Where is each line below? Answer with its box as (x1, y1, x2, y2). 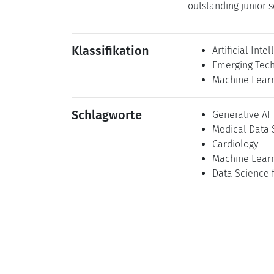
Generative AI (212, 109, 270, 120)
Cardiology (212, 138, 258, 150)
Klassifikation (72, 43, 149, 58)
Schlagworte (72, 108, 142, 122)
